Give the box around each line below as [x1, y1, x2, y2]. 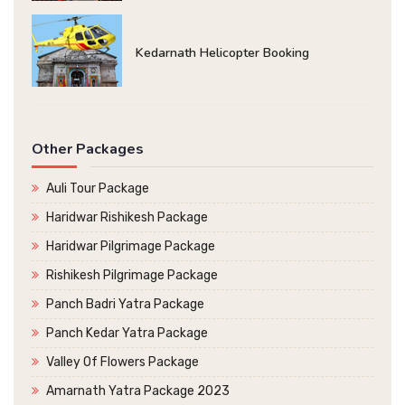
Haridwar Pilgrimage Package [46, 239, 215, 255]
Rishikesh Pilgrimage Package [46, 268, 218, 284]
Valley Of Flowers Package [46, 354, 199, 371]
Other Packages [32, 139, 144, 160]
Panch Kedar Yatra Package [46, 325, 208, 342]
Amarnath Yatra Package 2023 [46, 383, 230, 400]
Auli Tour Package [46, 181, 149, 197]
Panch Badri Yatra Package [46, 297, 204, 313]
